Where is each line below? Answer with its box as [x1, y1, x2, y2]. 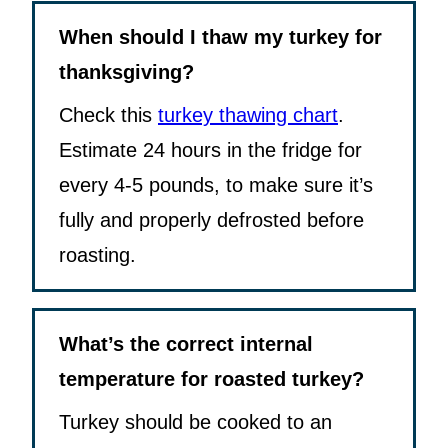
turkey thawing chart [158, 104, 338, 127]
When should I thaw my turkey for [59, 26, 382, 49]
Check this [59, 104, 158, 127]
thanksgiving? [59, 61, 194, 84]
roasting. [59, 244, 136, 267]
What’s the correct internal [59, 333, 313, 356]
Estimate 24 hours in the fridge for [59, 139, 362, 162]
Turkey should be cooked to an [59, 411, 332, 434]
